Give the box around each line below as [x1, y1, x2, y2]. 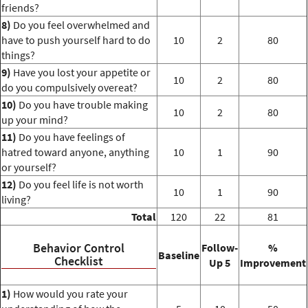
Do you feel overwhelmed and [11, 18, 150, 32]
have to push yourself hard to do [1, 33, 151, 47]
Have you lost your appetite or [11, 65, 151, 80]
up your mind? [1, 113, 68, 127]
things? [1, 48, 35, 63]
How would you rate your [11, 287, 128, 301]
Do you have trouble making [16, 98, 148, 112]
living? [1, 192, 31, 207]
